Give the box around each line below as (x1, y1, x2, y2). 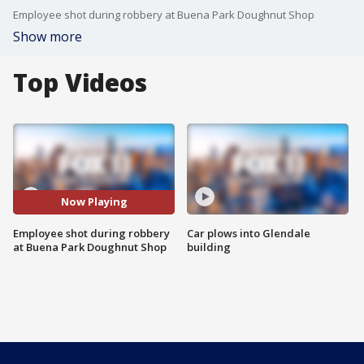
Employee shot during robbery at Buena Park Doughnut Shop (13, 7, 314, 22)
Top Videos (13, 66, 147, 99)
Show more (13, 28, 82, 45)
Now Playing (60, 194, 128, 210)
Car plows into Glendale (187, 225, 310, 240)
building (187, 239, 231, 254)
